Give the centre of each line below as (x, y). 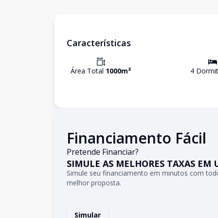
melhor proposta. (94, 183)
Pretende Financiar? (103, 152)
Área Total (88, 71)
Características (99, 43)
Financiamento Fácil (136, 138)
